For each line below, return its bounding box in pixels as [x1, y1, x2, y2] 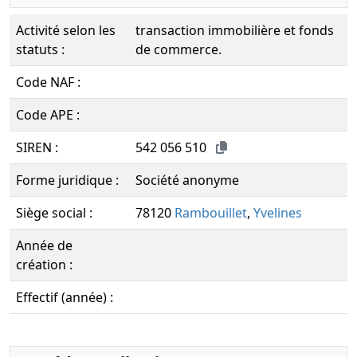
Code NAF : [16, 73, 80, 91]
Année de [16, 237, 73, 254]
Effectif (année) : [16, 288, 113, 306]
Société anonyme [135, 171, 239, 189]
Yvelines [253, 204, 302, 222]
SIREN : [16, 139, 58, 156]
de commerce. [135, 41, 222, 58]
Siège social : [16, 204, 92, 222]
